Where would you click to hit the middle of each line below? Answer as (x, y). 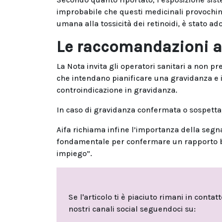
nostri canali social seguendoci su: (132, 209)
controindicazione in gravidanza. (117, 90)
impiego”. (74, 153)
